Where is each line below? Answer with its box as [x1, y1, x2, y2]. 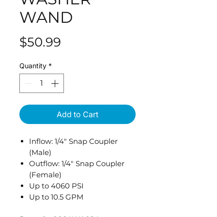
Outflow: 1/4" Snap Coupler [29, 159, 124, 169]
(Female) [29, 170, 62, 180]
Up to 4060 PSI [29, 181, 84, 191]
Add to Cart [57, 109, 98, 120]
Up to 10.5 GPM [29, 192, 83, 202]
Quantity [19, 62, 46, 70]
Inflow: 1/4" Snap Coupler [29, 137, 118, 146]
